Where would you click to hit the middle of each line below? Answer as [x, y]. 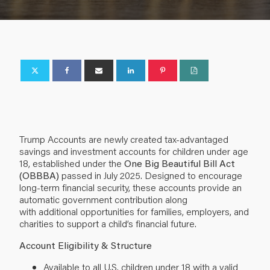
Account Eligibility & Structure [86, 245]
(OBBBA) [39, 175]
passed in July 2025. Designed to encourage [151, 175]
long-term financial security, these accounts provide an [130, 187]
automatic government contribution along [103, 199]
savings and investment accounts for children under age [134, 151]
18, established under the [72, 163]
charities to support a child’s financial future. [109, 223]
